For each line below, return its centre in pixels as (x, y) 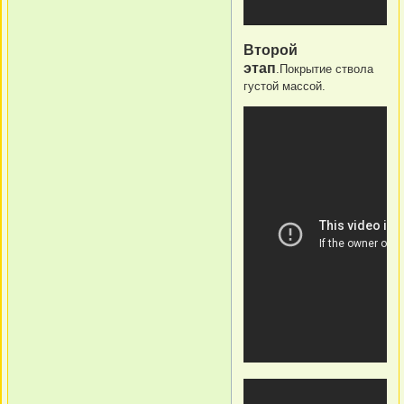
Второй (271, 50)
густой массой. (285, 86)
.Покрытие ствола (325, 69)
